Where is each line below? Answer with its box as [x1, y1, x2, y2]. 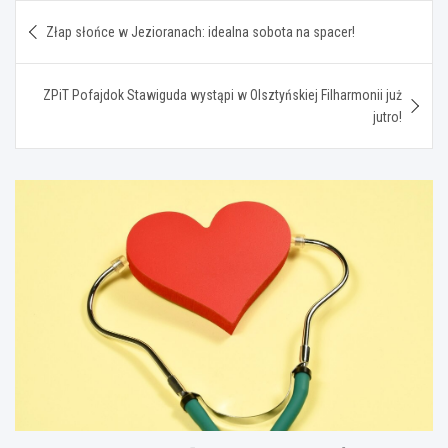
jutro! [373, 108, 402, 125]
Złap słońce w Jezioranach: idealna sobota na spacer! [46, 23, 355, 40]
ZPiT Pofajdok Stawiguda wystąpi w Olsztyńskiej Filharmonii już [43, 86, 402, 103]
